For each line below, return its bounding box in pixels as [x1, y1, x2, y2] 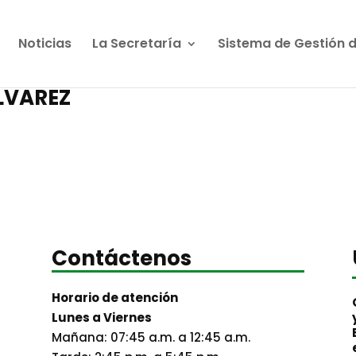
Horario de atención [51, 289, 178, 307]
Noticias [17, 34, 72, 52]
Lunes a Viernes [51, 309, 152, 327]
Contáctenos [51, 243, 192, 273]
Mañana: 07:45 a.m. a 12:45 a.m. [51, 329, 250, 346]
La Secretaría [91, 34, 181, 52]
